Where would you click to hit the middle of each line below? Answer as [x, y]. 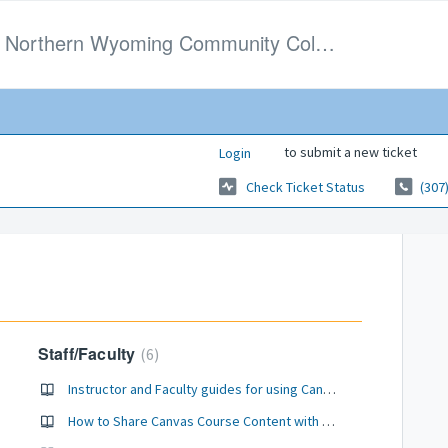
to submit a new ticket [349, 151]
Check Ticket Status [305, 187]
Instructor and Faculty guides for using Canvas [329, 389]
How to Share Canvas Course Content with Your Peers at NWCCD [328, 421]
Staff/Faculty [88, 353]
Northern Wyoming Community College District [325, 42]
